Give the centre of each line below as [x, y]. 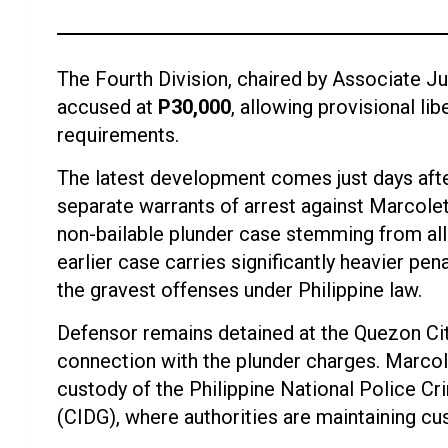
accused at [107, 107]
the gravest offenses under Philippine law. [239, 290]
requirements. [118, 135]
